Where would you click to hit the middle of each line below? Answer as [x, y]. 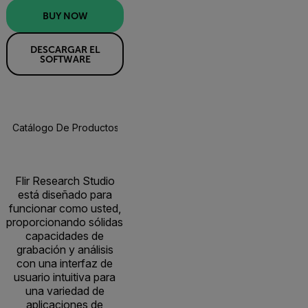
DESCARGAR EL [65, 49]
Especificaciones [170, 128]
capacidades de [65, 236]
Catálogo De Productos [65, 128]
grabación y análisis [65, 250]
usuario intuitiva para [65, 277]
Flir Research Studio [65, 181]
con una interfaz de [65, 264]
